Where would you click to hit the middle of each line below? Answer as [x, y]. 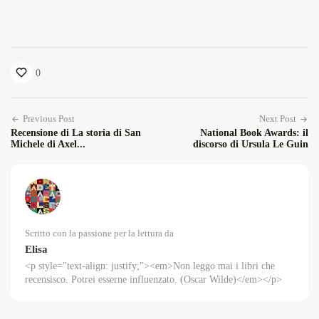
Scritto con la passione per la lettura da [99, 234]
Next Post [278, 119]
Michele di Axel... [48, 145]
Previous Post [49, 119]
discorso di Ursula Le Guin [251, 145]
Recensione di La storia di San [76, 133]
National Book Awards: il [254, 133]
